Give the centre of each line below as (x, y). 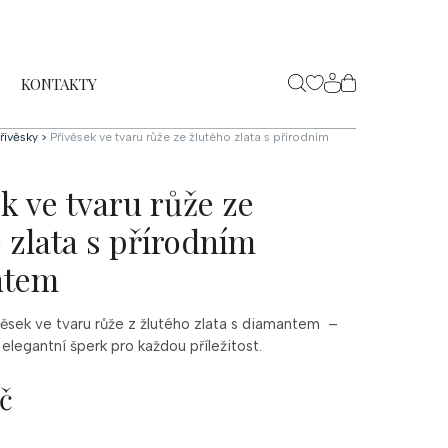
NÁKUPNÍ (382, 96)
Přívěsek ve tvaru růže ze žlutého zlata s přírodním (189, 137)
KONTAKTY (59, 84)
